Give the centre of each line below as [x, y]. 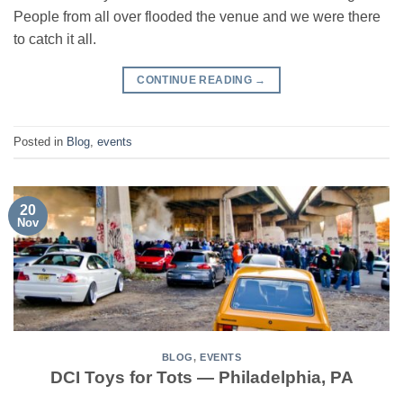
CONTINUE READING [196, 81]
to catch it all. [55, 40]
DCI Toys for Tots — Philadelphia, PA [201, 378]
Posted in [40, 141]
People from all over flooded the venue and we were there [197, 17]
